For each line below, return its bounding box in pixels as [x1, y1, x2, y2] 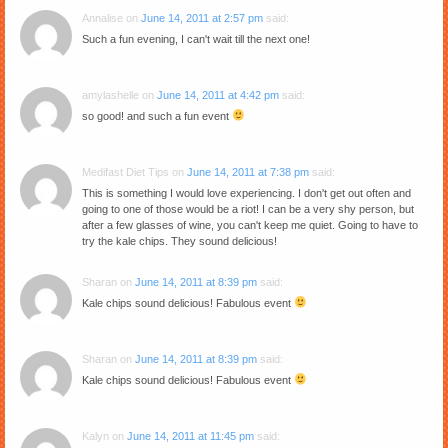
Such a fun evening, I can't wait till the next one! [82, 32, 310, 45]
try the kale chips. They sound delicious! [82, 234, 277, 247]
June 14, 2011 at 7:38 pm [187, 165, 309, 178]
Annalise [82, 11, 123, 24]
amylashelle [82, 88, 139, 101]
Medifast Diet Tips [82, 165, 169, 178]
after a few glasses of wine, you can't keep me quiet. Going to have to [82, 218, 418, 231]
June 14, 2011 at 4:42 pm [157, 88, 279, 101]
